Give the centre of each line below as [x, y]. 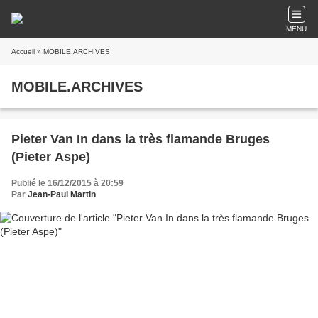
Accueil [23, 51]
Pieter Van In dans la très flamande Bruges [141, 139]
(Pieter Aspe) [51, 157]
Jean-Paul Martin [62, 194]
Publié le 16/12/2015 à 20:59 [67, 183]
